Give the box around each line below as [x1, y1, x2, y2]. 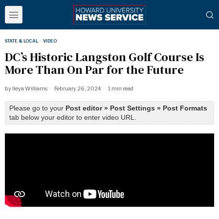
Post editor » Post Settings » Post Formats [66, 104, 207, 112]
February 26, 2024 [53, 85, 101, 92]
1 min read [107, 85, 133, 92]
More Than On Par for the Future [5, 62, 184, 78]
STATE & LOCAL [5, 38, 38, 44]
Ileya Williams [12, 85, 47, 92]
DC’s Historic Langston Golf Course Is [5, 49, 204, 65]
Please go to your [9, 104, 66, 112]
